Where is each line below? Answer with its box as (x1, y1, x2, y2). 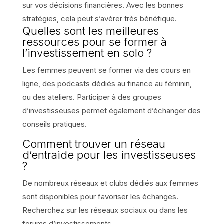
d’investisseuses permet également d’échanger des (22, 105, 201, 115)
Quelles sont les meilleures (22, 24, 159, 37)
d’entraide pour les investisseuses (22, 148, 196, 161)
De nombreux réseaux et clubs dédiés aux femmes (22, 178, 198, 188)
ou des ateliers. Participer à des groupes (22, 92, 161, 102)
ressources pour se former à (22, 35, 167, 48)
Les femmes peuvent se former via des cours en (22, 65, 191, 75)
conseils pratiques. (22, 119, 87, 129)
